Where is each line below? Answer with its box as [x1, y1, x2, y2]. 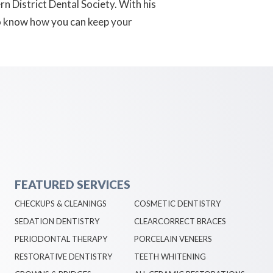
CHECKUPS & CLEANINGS [14, 198, 107, 208]
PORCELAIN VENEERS [134, 233, 213, 244]
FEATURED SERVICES [14, 177, 130, 191]
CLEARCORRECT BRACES [134, 216, 227, 226]
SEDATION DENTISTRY [14, 216, 99, 226]
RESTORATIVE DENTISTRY [14, 251, 112, 261]
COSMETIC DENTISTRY [134, 198, 221, 208]
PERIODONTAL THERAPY [14, 233, 107, 244]
